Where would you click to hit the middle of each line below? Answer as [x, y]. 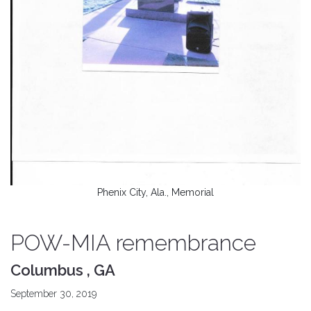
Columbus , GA [63, 270]
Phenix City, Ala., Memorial [155, 192]
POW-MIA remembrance [133, 242]
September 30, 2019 [53, 293]
